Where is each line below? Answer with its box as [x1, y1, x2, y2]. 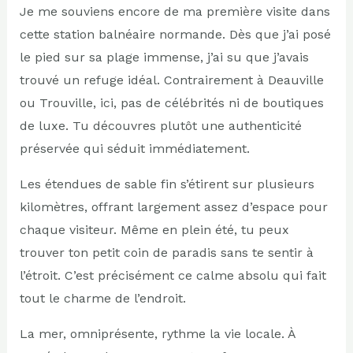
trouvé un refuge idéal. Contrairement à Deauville [19, 72, 324, 87]
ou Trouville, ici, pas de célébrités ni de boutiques [19, 95, 324, 110]
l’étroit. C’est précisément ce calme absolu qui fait [19, 267, 326, 283]
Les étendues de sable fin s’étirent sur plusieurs [19, 176, 314, 191]
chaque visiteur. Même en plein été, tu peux [19, 221, 289, 237]
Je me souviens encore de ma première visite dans [19, 3, 330, 19]
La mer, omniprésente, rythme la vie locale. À [19, 325, 295, 341]
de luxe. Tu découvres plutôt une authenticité [19, 117, 302, 133]
